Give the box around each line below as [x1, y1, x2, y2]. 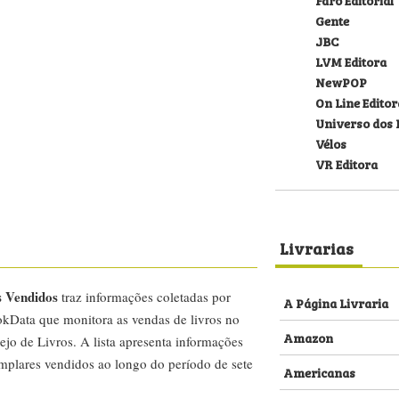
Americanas [283, 362, 355, 381]
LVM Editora [315, 52, 387, 70]
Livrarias [280, 235, 354, 260]
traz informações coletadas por [58, 288, 231, 305]
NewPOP [315, 72, 367, 91]
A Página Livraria [283, 293, 388, 312]
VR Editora [315, 154, 378, 173]
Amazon [283, 328, 333, 346]
